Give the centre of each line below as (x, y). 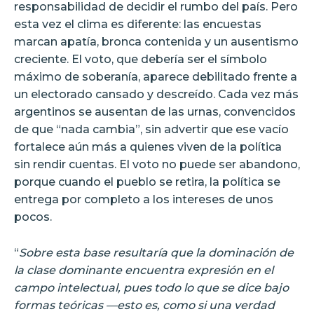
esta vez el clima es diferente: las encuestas (138, 24)
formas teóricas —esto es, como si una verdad (144, 305)
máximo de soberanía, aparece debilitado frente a (156, 76)
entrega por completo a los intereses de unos (144, 199)
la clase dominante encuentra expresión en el (144, 270)
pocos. (33, 217)
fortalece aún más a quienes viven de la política (148, 146)
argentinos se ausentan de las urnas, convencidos (155, 111)
